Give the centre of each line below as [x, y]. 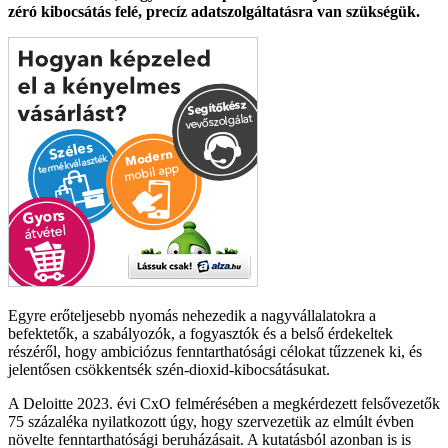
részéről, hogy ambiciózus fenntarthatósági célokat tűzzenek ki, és [215, 351]
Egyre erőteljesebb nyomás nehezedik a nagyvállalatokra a [192, 315]
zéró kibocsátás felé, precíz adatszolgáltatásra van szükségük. [214, 11]
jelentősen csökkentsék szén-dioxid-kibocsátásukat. [169, 369]
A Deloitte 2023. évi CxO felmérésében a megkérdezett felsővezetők [224, 403]
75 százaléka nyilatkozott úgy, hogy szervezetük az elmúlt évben [211, 421]
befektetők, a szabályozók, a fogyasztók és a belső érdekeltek [200, 333]
